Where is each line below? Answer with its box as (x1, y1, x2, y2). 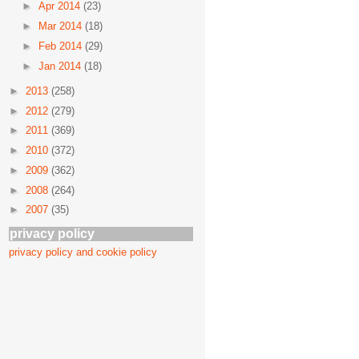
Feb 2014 (38, 39, 85, 52)
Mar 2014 (38, 20, 85, 32)
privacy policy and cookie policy (9, 245, 157, 258)
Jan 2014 (38, 59, 84, 72)
